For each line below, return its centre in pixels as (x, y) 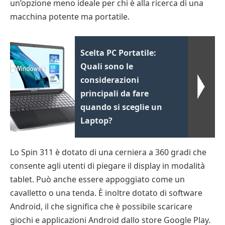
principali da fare (115, 93)
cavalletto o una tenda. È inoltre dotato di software (106, 193)
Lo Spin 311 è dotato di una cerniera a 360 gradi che (108, 152)
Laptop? (97, 120)
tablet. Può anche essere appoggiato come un (97, 179)
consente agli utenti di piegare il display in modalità (107, 165)
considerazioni (110, 80)
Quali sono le (107, 66)
